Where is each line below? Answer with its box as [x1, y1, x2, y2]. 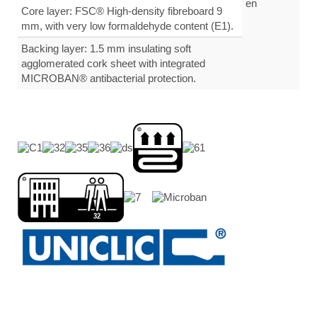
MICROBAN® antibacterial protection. [21, 72, 196, 85]
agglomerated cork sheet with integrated [21, 57, 205, 70]
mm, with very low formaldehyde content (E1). [21, 20, 234, 33]
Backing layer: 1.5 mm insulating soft [21, 42, 191, 55]
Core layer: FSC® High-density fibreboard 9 [21, 5, 222, 18]
